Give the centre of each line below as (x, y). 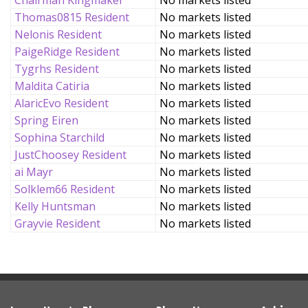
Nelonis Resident (58, 34)
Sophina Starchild (59, 137)
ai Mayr (34, 172)
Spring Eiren (46, 120)
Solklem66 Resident (65, 189)
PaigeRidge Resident (67, 52)
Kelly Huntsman (55, 206)
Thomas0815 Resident (72, 17)
